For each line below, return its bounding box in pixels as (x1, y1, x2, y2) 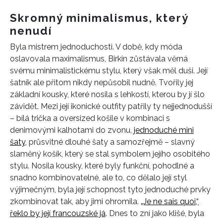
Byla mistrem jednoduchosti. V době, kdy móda (10, 42, 182, 52)
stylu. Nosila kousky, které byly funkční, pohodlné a (10, 161, 194, 170)
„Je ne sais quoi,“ (141, 196, 199, 206)
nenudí (10, 24, 52, 37)
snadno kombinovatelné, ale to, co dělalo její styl (10, 172, 187, 182)
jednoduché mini (134, 125, 194, 135)
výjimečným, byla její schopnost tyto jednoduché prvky (10, 184, 211, 194)
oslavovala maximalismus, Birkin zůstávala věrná (10, 54, 188, 63)
